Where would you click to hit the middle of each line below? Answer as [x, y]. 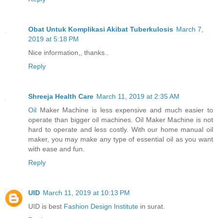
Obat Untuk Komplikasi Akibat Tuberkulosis [101, 29]
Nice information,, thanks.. [68, 53]
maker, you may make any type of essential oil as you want [121, 139]
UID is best [46, 207]
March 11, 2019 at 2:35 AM [138, 97]
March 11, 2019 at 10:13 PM [86, 193]
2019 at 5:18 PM [54, 39]
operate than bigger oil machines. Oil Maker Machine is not [121, 120]
